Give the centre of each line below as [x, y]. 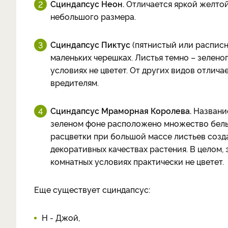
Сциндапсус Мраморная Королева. [121, 110]
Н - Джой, [61, 217]
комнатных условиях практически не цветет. [137, 161]
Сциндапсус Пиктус [90, 44]
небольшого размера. [93, 16]
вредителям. [75, 82]
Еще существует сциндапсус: [92, 189]
